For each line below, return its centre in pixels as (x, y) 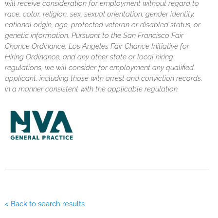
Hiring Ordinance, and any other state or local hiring (89, 57)
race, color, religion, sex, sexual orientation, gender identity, (100, 14)
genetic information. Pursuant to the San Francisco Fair (94, 36)
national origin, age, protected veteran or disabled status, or (103, 25)
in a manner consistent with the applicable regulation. (92, 89)
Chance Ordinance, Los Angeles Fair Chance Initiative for (97, 46)
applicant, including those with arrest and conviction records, (104, 78)
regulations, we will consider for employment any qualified (99, 68)
